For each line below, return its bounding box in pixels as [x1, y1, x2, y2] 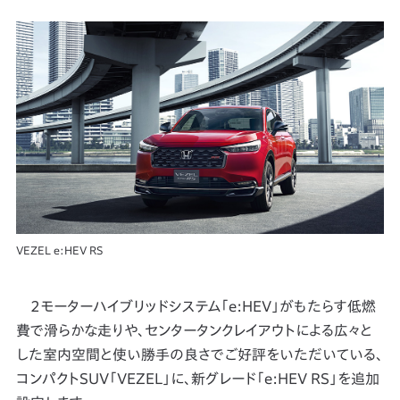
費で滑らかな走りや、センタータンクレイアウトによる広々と [15, 323, 372, 338]
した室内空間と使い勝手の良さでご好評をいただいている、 [15, 347, 383, 362]
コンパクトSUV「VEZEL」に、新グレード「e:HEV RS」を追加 [15, 371, 379, 387]
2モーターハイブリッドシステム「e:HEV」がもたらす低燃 [15, 299, 376, 314]
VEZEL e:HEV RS [15, 245, 103, 256]
